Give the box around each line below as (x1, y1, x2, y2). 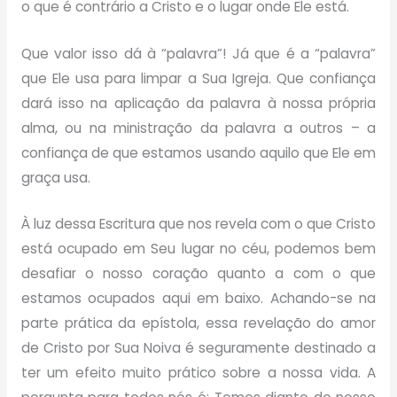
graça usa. (20, 167, 90, 187)
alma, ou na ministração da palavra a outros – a (20, 118, 377, 137)
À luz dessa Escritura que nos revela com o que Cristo (20, 214, 377, 234)
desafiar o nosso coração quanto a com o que (20, 264, 377, 284)
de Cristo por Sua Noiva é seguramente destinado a (20, 339, 377, 358)
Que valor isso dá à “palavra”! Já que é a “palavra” (20, 43, 377, 63)
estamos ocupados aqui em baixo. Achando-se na (20, 289, 377, 308)
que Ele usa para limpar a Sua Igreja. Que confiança (20, 68, 377, 88)
